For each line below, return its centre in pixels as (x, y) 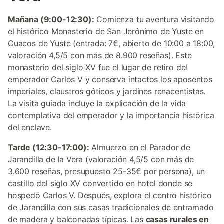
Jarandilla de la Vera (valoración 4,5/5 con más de (101, 159)
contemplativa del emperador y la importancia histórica (111, 115)
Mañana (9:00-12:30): (51, 19)
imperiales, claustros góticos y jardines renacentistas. (107, 91)
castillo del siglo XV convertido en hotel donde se (100, 183)
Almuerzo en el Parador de (140, 147)
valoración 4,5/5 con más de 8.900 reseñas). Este (100, 55)
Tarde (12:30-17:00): (49, 147)
